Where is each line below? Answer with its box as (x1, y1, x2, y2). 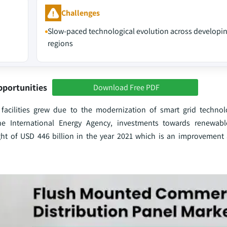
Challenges (61, 7, 100, 18)
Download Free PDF (93, 82, 160, 93)
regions (47, 38, 73, 49)
